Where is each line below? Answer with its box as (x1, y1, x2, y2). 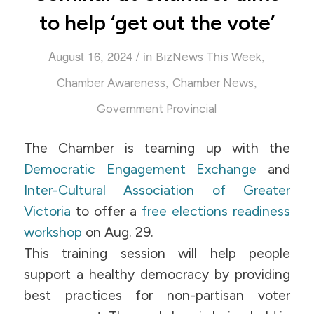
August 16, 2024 (48, 47, 133, 64)
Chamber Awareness (56, 75, 165, 90)
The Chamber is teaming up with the (23, 140, 291, 157)
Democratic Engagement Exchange (23, 161, 257, 178)
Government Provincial (97, 101, 217, 116)
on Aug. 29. (81, 224, 153, 241)
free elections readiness (142, 203, 291, 220)
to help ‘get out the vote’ (39, 9, 275, 36)
